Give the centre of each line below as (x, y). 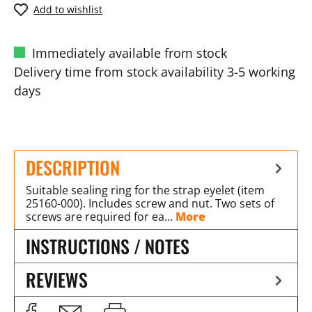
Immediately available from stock (128, 53)
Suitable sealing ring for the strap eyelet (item (145, 190)
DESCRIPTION (73, 167)
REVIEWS (57, 279)
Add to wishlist (68, 9)
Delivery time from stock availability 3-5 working (155, 71)
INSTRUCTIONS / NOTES (108, 246)
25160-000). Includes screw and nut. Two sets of (150, 203)
